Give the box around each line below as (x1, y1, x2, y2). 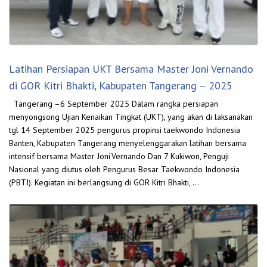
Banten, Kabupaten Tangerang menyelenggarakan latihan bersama (9, 138, 246, 149)
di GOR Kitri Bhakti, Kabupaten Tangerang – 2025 (9, 79, 232, 93)
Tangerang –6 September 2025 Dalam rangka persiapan (9, 98, 218, 110)
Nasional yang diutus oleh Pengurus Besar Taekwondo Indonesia (9, 164, 240, 175)
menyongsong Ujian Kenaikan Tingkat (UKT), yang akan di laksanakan (9, 111, 253, 123)
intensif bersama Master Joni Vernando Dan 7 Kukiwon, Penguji (9, 151, 229, 162)
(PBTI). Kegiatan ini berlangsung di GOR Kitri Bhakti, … (9, 177, 199, 188)
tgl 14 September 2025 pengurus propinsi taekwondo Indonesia (9, 125, 240, 136)
